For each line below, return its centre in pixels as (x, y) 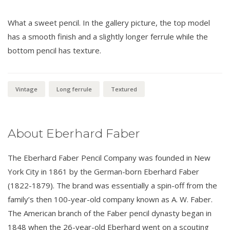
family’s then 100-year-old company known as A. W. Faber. (110, 199)
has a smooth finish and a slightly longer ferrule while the (108, 37)
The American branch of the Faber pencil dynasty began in (110, 213)
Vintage (26, 89)
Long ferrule (74, 89)
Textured (124, 89)
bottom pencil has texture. (54, 51)
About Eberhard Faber (74, 134)
